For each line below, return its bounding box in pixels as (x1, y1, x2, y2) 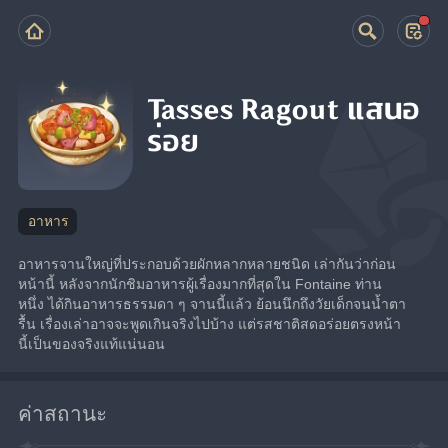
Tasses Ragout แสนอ (147, 95, 421, 127)
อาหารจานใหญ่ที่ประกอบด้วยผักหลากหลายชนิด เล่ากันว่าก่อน (18, 255, 397, 272)
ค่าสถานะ (18, 401, 108, 425)
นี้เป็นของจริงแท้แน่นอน (18, 335, 166, 352)
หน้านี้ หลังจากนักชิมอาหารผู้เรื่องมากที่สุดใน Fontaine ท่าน (18, 275, 383, 292)
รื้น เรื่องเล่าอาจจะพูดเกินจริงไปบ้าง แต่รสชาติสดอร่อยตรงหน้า (18, 315, 402, 332)
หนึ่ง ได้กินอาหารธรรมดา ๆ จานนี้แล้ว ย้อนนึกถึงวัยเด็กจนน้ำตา (18, 295, 407, 312)
